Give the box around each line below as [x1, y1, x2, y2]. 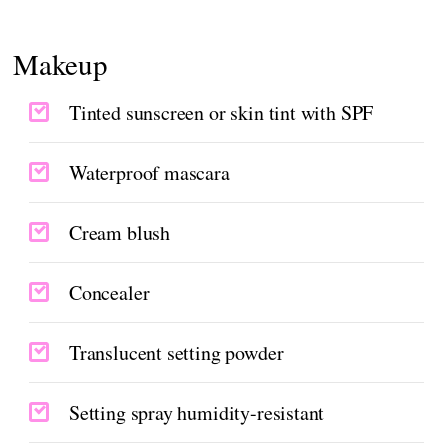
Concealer [69, 278, 150, 306]
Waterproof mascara [69, 158, 230, 186]
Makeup [13, 43, 108, 83]
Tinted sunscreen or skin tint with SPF [69, 98, 374, 126]
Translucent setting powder [69, 338, 284, 366]
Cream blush [69, 218, 171, 246]
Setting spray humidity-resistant [69, 398, 325, 426]
